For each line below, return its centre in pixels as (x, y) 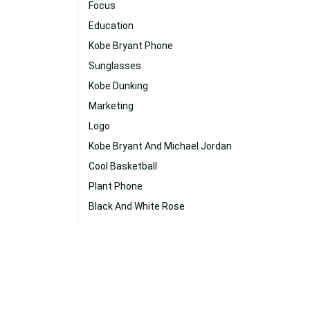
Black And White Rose (137, 206)
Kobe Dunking (118, 86)
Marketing (111, 106)
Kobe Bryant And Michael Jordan (160, 146)
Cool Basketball (123, 166)
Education (111, 26)
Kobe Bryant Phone (131, 46)
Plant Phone (116, 186)
